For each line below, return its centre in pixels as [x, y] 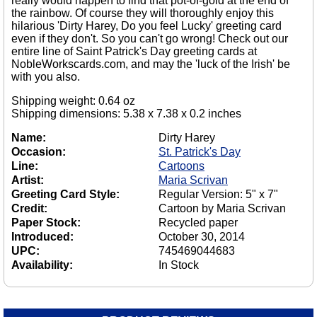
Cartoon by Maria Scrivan [222, 209]
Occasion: [39, 152]
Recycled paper [198, 223]
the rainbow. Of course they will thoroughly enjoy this [143, 13]
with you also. [46, 77]
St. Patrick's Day [200, 152]
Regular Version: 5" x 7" [218, 195]
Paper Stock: [46, 223]
